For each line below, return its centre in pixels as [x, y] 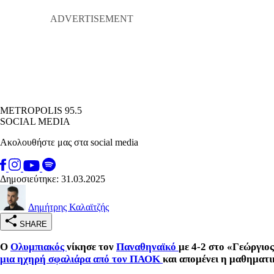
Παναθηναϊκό [147, 246]
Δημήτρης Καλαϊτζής [68, 207]
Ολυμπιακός [39, 246]
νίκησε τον [91, 246]
